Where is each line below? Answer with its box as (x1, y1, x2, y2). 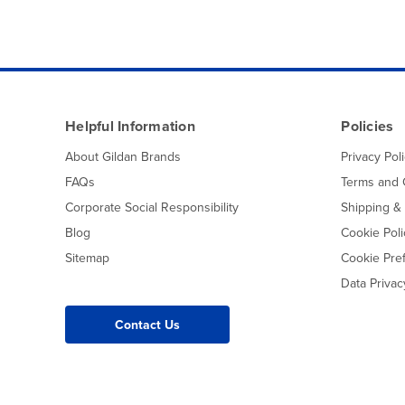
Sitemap (65, 248, 109, 267)
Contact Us (115, 315, 180, 334)
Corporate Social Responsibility (65, 197, 239, 216)
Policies (341, 115, 394, 137)
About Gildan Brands (65, 146, 181, 165)
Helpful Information (65, 115, 195, 137)
